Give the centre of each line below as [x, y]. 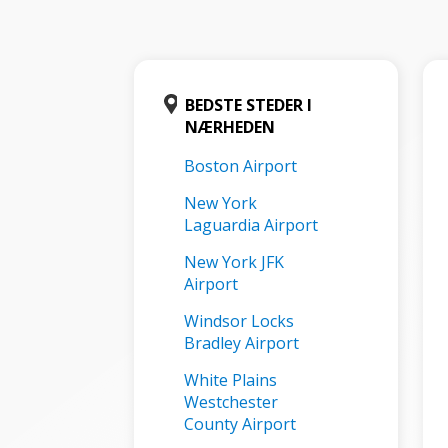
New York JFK [234, 262]
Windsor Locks [239, 321]
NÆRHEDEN [229, 127]
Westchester [231, 402]
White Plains [231, 380]
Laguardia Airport [251, 225]
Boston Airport [241, 166]
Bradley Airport [242, 343]
